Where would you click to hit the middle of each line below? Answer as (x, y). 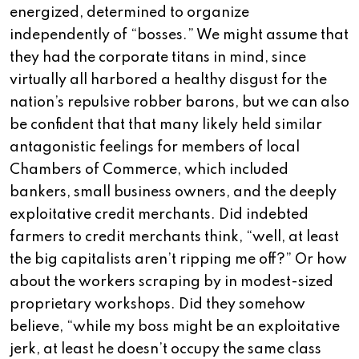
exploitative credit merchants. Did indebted (159, 215)
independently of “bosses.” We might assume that (179, 36)
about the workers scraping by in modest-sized (171, 282)
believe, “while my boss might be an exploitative (175, 327)
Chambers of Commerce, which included (149, 170)
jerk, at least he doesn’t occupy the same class (165, 350)
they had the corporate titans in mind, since (158, 58)
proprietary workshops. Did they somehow (157, 305)
